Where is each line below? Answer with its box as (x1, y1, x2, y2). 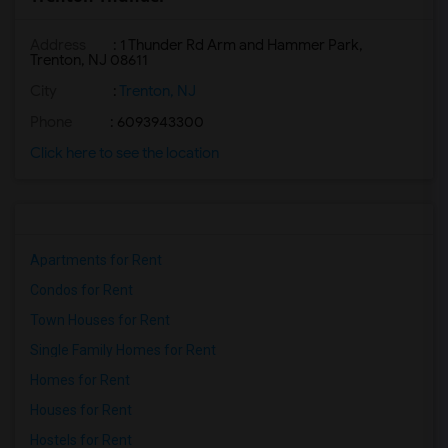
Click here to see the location (30, 144, 219, 162)
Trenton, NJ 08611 (30, 51, 148, 69)
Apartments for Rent (30, 252, 162, 268)
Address (30, 36, 86, 54)
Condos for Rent (30, 282, 133, 298)
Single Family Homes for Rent (30, 342, 216, 358)
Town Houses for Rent (30, 312, 170, 328)
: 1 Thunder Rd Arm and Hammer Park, (110, 36, 363, 54)
